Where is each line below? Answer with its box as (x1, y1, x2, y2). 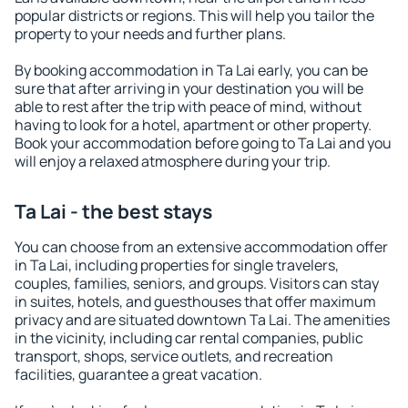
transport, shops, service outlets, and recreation (15, 346, 333, 366)
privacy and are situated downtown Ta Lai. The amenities (15, 310, 390, 330)
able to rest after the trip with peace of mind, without (15, 97, 362, 117)
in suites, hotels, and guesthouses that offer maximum (15, 291, 376, 311)
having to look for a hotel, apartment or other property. (15, 115, 372, 135)
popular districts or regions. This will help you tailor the (15, 5, 374, 25)
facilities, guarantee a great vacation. (15, 364, 262, 384)
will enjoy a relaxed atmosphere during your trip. (15, 151, 331, 171)
